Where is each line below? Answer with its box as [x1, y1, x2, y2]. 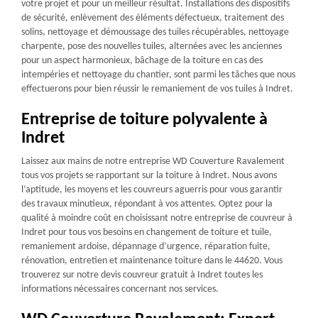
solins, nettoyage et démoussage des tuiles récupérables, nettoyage [21, 26, 289, 38]
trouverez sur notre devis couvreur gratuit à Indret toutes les [21, 269, 263, 280]
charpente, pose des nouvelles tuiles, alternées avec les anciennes [21, 40, 282, 52]
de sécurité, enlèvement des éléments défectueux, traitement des [21, 12, 284, 23]
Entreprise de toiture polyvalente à [21, 111, 268, 128]
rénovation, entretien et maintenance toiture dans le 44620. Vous [21, 255, 283, 266]
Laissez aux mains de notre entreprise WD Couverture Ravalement [21, 155, 285, 167]
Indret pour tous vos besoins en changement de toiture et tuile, [21, 226, 272, 238]
